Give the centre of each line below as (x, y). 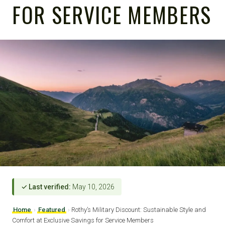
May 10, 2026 (93, 187)
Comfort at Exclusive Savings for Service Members (83, 220)
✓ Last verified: (46, 187)
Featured (52, 209)
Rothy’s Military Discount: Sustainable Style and (139, 209)
